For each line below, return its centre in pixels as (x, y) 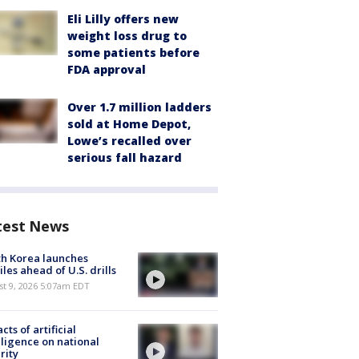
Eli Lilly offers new (123, 19)
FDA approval (107, 69)
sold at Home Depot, (129, 124)
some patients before (133, 52)
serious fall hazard (125, 157)
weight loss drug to (127, 36)
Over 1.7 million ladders (139, 107)
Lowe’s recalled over (129, 141)
